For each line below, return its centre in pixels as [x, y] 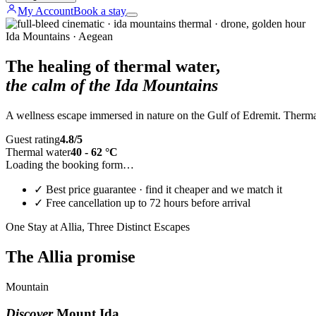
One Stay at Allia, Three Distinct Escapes [98, 226]
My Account [45, 11]
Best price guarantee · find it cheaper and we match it [164, 189]
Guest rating [33, 139]
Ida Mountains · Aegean [59, 36]
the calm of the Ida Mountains [112, 85]
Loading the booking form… [70, 164]
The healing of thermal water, [113, 66]
